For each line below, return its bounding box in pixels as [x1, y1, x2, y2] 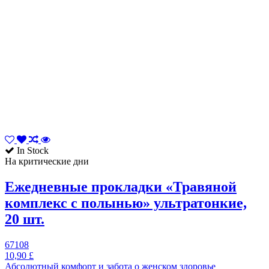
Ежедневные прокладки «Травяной [5, 179, 237, 195]
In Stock [14, 145, 49, 156]
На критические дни [5, 156, 89, 167]
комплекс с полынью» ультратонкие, [5, 195, 247, 211]
